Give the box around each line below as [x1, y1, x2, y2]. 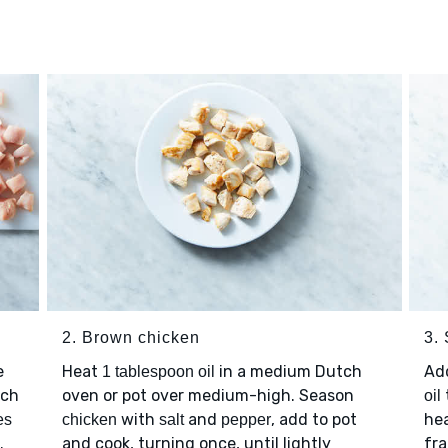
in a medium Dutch [214, 362, 362, 382]
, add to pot [270, 410, 357, 430]
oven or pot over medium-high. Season [61, 386, 354, 406]
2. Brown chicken [61, 329, 200, 347]
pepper [220, 411, 271, 429]
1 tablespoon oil [101, 363, 215, 381]
